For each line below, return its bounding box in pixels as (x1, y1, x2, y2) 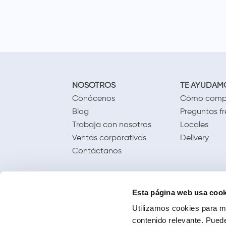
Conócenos (72, 95, 115, 103)
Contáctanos (72, 147, 122, 156)
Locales (180, 121, 208, 130)
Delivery (180, 134, 209, 143)
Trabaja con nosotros (72, 121, 151, 130)
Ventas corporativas (72, 134, 146, 143)
